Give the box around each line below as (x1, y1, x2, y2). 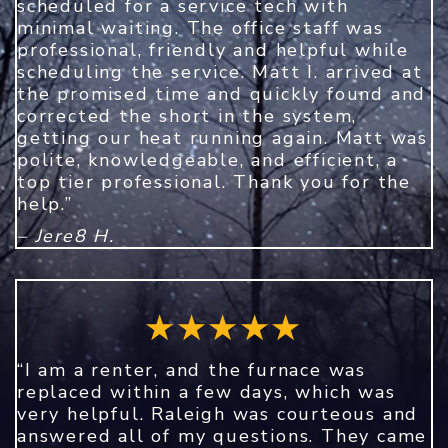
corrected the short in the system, (17, 103, 358, 128)
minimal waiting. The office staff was (17, 15, 384, 40)
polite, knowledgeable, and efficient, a (17, 147, 399, 172)
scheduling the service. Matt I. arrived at (17, 59, 423, 84)
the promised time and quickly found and (17, 81, 427, 106)
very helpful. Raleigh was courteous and (17, 401, 419, 426)
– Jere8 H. (17, 223, 115, 248)
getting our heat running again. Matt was (17, 125, 428, 150)
